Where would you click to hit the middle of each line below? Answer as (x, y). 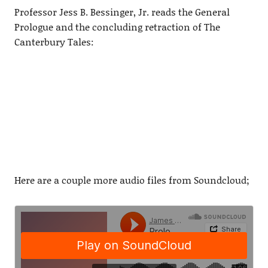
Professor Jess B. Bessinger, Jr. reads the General (122, 12)
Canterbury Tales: (54, 42)
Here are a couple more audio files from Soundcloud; (132, 180)
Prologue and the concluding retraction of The (117, 27)
